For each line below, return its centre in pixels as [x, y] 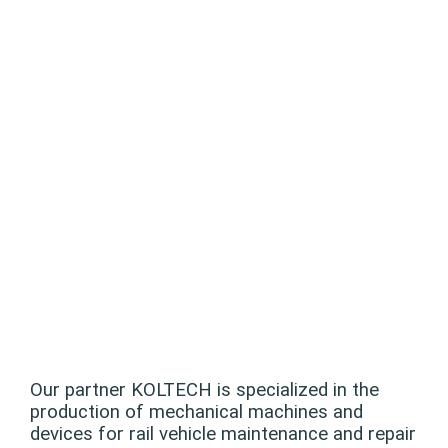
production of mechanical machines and [196, 412]
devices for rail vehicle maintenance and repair [223, 434]
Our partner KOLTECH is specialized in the [204, 390]
